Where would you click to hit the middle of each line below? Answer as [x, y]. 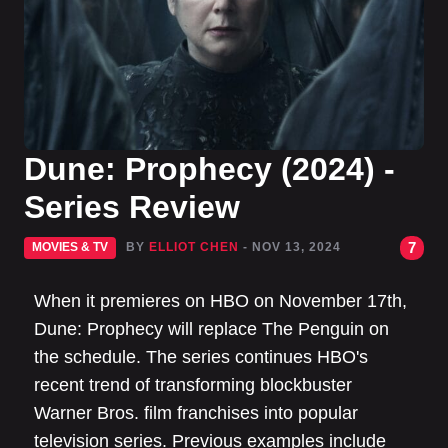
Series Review [132, 207]
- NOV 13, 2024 [292, 247]
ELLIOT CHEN [194, 247]
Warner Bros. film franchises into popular [196, 413]
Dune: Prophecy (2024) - [209, 169]
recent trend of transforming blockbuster [193, 385]
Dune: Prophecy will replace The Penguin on [211, 329]
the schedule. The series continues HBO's [201, 357]
